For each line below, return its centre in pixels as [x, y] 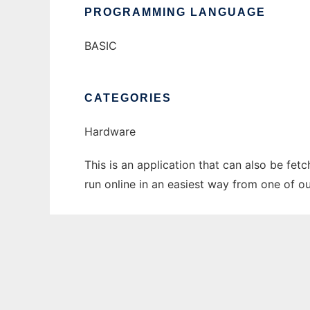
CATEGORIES [128, 98]
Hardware [110, 132]
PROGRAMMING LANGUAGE [175, 12]
